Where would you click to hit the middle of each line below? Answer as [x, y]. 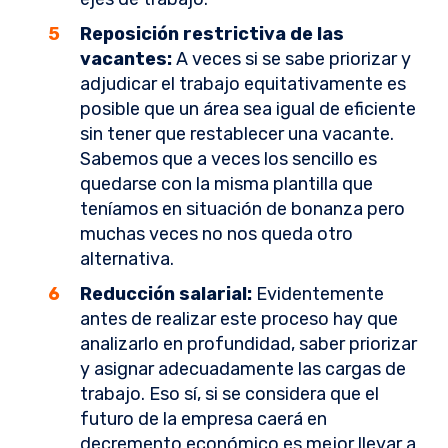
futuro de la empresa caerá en [203, 419]
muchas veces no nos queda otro [216, 234]
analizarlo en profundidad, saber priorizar [248, 344]
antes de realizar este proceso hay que [239, 319]
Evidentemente [318, 294]
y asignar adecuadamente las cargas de [243, 369]
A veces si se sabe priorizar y [291, 59]
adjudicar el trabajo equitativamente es [243, 84]
